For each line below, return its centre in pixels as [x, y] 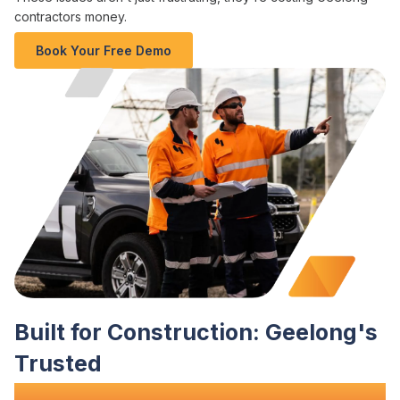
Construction [180, 332]
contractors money [69, 17]
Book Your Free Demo [104, 51]
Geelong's [321, 332]
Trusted [58, 363]
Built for [61, 332]
